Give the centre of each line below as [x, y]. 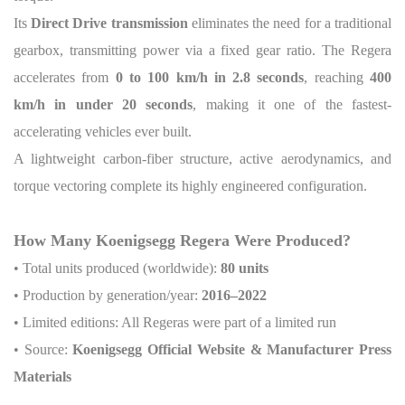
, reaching [337, 77]
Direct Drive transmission [109, 23]
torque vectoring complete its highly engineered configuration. [190, 185]
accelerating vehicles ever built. [103, 131]
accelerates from [65, 77]
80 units [245, 268]
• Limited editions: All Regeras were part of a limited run [175, 322]
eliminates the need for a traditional [290, 23]
